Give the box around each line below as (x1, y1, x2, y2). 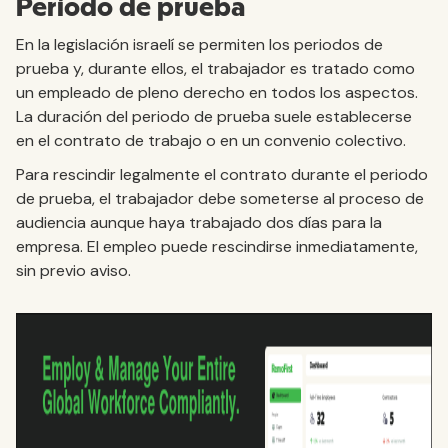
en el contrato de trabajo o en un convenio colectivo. (16, 130, 406, 151)
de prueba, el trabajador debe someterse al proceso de (16, 188, 424, 209)
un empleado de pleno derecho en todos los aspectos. (16, 82, 418, 103)
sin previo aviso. (16, 260, 131, 281)
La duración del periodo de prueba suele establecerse (16, 106, 412, 127)
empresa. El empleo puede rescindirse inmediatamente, (16, 236, 418, 257)
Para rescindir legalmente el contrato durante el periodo (16, 164, 428, 185)
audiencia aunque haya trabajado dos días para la (16, 212, 382, 233)
